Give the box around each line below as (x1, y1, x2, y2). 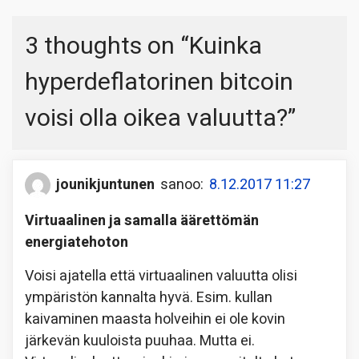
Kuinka (189, 28, 262, 64)
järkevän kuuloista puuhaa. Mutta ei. (25, 329, 255, 352)
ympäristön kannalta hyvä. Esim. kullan (25, 286, 272, 309)
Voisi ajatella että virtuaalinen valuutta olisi (25, 264, 297, 287)
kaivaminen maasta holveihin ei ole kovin (25, 308, 285, 330)
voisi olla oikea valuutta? (25, 100, 288, 136)
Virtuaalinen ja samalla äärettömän (25, 209, 259, 232)
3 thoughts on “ (25, 28, 189, 64)
